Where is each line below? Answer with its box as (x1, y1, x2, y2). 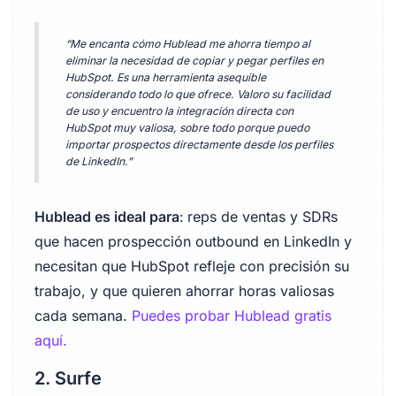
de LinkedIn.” (65, 155, 132, 168)
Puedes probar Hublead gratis (131, 307, 331, 324)
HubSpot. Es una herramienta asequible (65, 71, 266, 84)
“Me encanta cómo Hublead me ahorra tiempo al (65, 37, 310, 50)
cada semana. (34, 307, 132, 324)
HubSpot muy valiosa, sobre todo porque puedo (65, 121, 309, 134)
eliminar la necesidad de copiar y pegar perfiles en (65, 54, 324, 67)
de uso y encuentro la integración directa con (65, 104, 293, 118)
